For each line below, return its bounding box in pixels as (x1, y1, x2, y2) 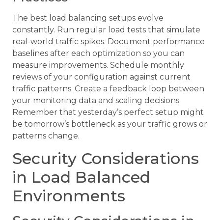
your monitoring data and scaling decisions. (12, 96, 181, 106)
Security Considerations (12, 148, 199, 168)
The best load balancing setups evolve (12, 13, 164, 23)
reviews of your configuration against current (12, 72, 191, 82)
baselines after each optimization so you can (12, 49, 185, 58)
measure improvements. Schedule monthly (12, 60, 184, 70)
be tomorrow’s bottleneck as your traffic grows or (12, 119, 207, 129)
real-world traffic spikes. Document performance (12, 37, 205, 47)
